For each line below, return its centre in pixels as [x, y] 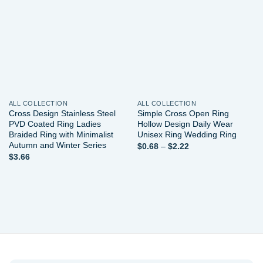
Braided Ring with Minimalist [61, 135]
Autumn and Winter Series [57, 145]
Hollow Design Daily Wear [185, 124]
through [203, 170]
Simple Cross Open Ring [183, 114]
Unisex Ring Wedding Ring [187, 135]
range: [200, 154]
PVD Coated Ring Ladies [55, 124]
